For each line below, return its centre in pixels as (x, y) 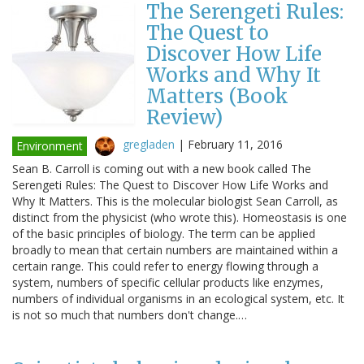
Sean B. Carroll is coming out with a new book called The (162, 168)
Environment (50, 145)
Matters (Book (217, 96)
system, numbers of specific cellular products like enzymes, (168, 282)
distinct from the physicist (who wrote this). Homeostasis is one (180, 217)
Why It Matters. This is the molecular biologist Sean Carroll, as (175, 201)
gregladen (149, 144)
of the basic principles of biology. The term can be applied (164, 233)
